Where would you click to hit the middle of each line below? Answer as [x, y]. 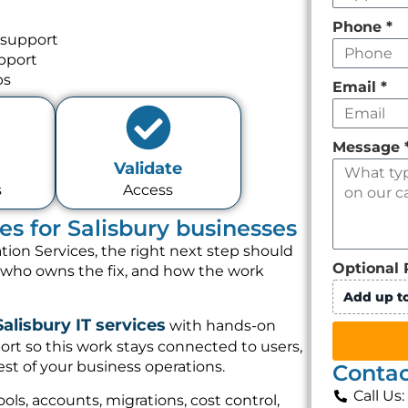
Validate [148, 169]
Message [369, 147]
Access [148, 190]
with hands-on [221, 326]
